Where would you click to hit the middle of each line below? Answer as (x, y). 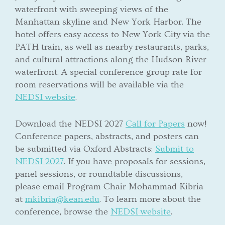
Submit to (175, 149)
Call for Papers (155, 124)
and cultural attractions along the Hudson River (111, 59)
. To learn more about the (150, 199)
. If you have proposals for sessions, (135, 161)
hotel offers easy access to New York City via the (113, 34)
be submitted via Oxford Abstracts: (85, 149)
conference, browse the (63, 211)
